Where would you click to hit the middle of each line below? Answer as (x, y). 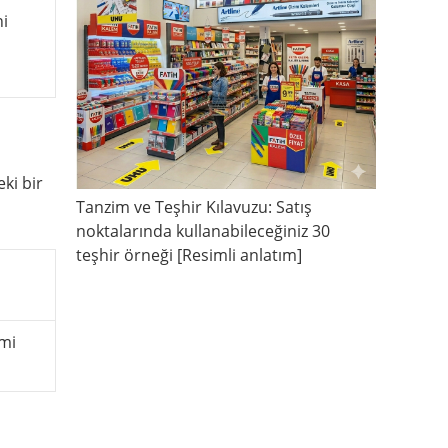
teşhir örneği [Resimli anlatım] (189, 255)
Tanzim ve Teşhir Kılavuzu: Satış (194, 207)
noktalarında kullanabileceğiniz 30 (203, 231)
